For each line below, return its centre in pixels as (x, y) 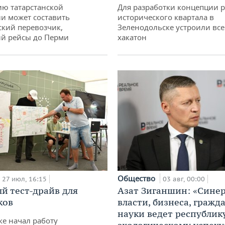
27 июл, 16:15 (24, 179)
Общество (137, 179)
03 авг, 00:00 (184, 179)
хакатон (132, 37)
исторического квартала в (166, 17)
